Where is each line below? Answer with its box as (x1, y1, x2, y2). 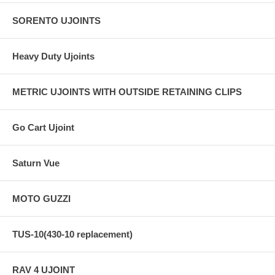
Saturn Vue (12, 157, 60, 168)
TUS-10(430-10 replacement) (12, 228, 133, 239)
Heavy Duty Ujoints (12, 50, 95, 61)
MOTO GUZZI (12, 193, 71, 204)
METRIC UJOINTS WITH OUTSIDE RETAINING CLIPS (12, 86, 242, 97)
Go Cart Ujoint (12, 122, 74, 133)
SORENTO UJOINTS (12, 15, 101, 26)
